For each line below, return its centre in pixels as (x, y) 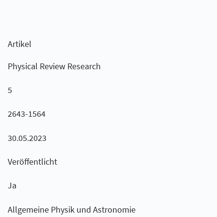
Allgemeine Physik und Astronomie (71, 209)
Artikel (19, 44)
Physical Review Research (54, 66)
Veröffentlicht (32, 162)
